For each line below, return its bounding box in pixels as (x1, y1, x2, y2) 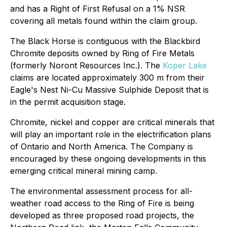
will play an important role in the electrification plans (10, 129, 211, 139)
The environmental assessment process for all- (10, 186, 193, 196)
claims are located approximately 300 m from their (10, 72, 205, 83)
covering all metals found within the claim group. (10, 16, 197, 26)
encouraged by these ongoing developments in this (10, 154, 206, 164)
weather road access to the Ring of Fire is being (10, 198, 194, 208)
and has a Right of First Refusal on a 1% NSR (10, 4, 185, 14)
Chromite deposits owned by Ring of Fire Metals (10, 48, 195, 58)
